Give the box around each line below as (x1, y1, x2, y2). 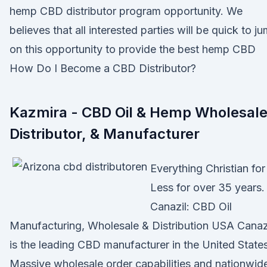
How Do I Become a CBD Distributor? (10, 62, 196, 74)
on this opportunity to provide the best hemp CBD (10, 43, 256, 55)
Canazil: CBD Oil (150, 200, 232, 213)
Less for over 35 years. (150, 181, 265, 194)
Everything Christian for (150, 162, 265, 175)
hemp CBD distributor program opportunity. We (10, 5, 243, 17)
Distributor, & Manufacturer (10, 125, 200, 142)
